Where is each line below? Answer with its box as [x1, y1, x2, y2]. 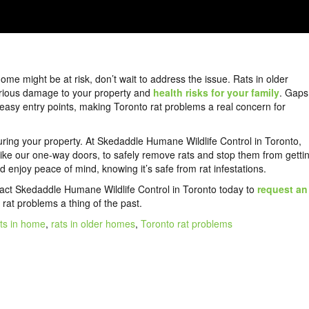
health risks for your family [153, 86, 279, 100]
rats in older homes [51, 217, 135, 231]
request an [257, 182, 308, 197]
